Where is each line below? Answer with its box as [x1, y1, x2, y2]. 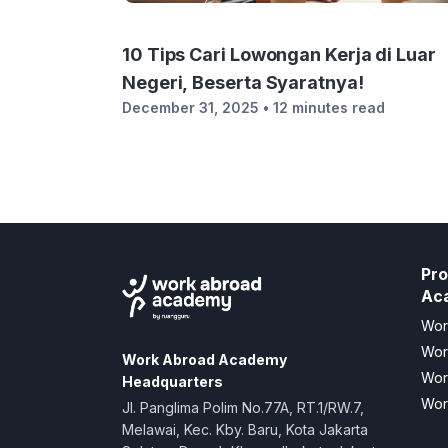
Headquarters [122, 373, 223, 390]
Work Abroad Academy [122, 351, 287, 368]
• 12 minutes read [263, 99, 385, 116]
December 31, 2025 [122, 99, 259, 116]
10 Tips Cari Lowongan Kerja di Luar [122, 44, 436, 65]
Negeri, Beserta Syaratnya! [122, 72, 364, 93]
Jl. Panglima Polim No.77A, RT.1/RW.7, [122, 399, 364, 416]
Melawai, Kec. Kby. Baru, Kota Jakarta [122, 421, 368, 438]
